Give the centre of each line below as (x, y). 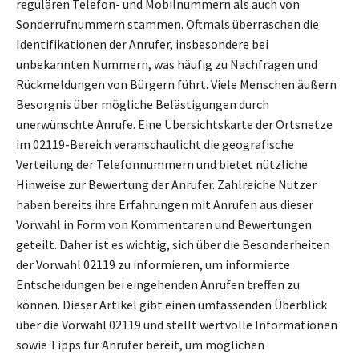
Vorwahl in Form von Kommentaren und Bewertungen (164, 225)
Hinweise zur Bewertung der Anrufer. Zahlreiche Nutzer (166, 185)
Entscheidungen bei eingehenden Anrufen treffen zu (158, 285)
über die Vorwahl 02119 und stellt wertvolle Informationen (177, 325)
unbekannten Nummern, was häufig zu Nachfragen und (167, 65)
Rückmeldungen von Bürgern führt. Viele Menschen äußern (176, 85)
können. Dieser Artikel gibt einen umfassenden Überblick (171, 305)
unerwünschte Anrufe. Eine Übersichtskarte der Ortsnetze (174, 125)
